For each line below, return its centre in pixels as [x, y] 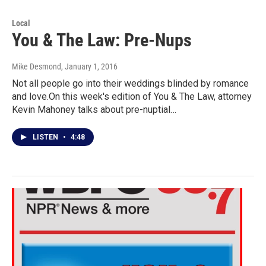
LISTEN [46, 137]
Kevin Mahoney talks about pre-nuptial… [94, 110]
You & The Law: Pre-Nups [102, 40]
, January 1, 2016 [89, 67]
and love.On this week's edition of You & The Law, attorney [132, 97]
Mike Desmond [37, 67]
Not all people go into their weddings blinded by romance [130, 84]
